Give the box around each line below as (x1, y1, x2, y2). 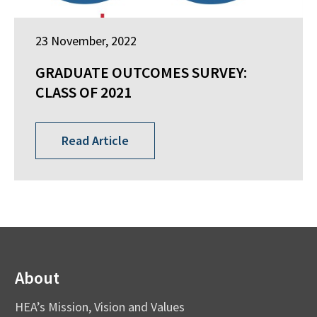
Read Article (62, 132, 129, 149)
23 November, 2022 (35, 32, 137, 49)
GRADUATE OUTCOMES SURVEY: (35, 62, 247, 82)
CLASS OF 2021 (35, 81, 132, 102)
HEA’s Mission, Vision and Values (15, 298, 185, 315)
